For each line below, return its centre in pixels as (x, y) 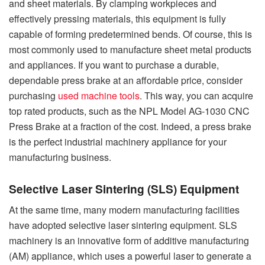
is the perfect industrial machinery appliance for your (118, 142)
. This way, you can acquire (196, 96)
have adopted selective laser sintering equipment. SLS (123, 225)
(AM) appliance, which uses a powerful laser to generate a (130, 256)
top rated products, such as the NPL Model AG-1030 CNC (129, 111)
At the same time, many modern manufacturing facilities (124, 210)
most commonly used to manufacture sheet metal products (130, 50)
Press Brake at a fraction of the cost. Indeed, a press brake (130, 127)
